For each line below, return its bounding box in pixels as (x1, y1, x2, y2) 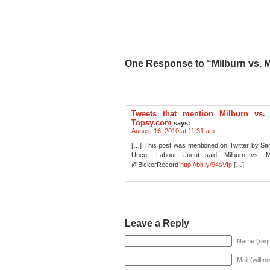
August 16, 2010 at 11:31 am (131, 127, 215, 134)
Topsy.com (131, 118, 172, 127)
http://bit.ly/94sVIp (180, 161, 232, 168)
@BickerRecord (131, 161, 180, 168)
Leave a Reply (125, 218, 189, 228)
